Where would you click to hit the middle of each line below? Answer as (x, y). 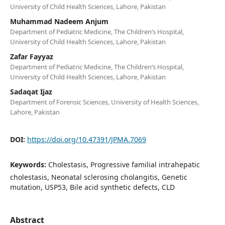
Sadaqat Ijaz (31, 91)
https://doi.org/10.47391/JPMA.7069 (86, 139)
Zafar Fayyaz (31, 56)
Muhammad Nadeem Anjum (59, 21)
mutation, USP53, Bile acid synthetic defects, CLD (92, 187)
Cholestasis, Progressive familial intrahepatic (124, 164)
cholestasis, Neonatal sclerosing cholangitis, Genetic (98, 177)
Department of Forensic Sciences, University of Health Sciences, (104, 102)
